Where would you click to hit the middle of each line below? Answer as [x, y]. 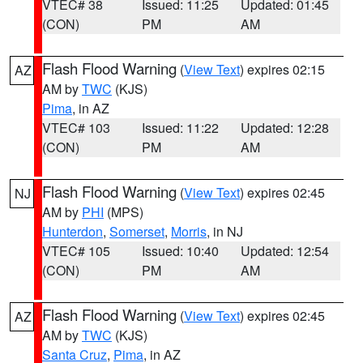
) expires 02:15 [282, 69]
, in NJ [225, 231]
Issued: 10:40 [180, 251]
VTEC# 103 [76, 128]
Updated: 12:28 [285, 128]
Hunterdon [73, 231]
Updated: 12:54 [285, 251]
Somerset [137, 231]
